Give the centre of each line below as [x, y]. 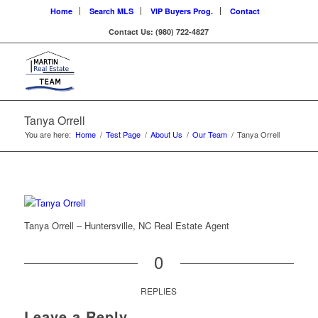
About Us [166, 134]
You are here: [48, 134]
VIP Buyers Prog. [182, 11]
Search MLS [112, 11]
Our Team [209, 134]
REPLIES [159, 291]
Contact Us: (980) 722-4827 [159, 32]
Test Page [123, 134]
